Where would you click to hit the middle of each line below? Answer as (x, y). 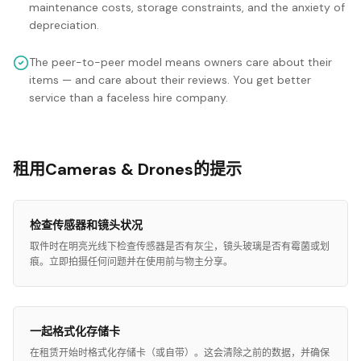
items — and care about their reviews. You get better (170, 80)
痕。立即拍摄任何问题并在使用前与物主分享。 (131, 262)
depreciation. (64, 25)
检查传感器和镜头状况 (86, 225)
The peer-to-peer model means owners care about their (180, 62)
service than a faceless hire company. (129, 98)
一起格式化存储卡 (75, 331)
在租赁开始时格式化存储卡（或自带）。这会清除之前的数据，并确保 (180, 353)
